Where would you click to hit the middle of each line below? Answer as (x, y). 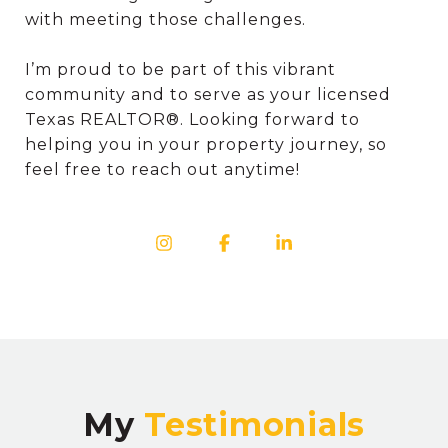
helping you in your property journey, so (206, 144)
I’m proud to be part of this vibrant (180, 69)
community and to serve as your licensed (208, 94)
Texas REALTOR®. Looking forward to (192, 119)
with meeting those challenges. (165, 19)
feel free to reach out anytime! (162, 169)
